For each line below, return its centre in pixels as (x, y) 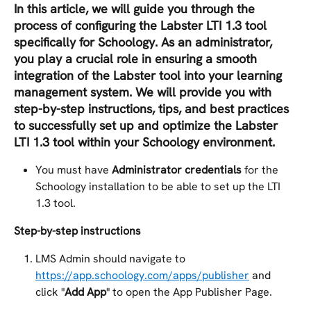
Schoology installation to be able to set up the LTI (159, 186)
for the (261, 170)
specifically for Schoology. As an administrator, (145, 42)
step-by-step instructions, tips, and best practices (153, 109)
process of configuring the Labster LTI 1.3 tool (142, 25)
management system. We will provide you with (144, 92)
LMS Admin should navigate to (112, 259)
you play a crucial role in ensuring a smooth (137, 59)
